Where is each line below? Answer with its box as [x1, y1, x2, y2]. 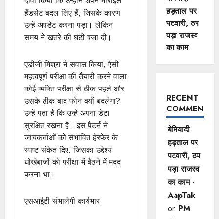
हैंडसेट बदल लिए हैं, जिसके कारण [24, 7, 120, 19]
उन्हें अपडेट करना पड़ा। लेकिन [24, 19, 113, 31]
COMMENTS [166, 103, 214, 114]
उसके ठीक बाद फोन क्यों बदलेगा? [24, 95, 120, 107]
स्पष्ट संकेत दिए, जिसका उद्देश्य [24, 144, 112, 155]
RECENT [166, 92, 198, 104]
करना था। [24, 168, 55, 180]
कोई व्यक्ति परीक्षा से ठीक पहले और [24, 83, 124, 94]
